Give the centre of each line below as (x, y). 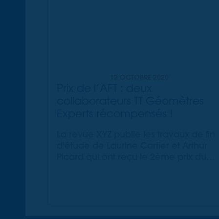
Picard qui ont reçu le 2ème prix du (132, 156)
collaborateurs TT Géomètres (131, 100)
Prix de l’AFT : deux (105, 88)
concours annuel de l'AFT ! (112, 168)
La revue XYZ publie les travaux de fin (136, 134)
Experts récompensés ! (115, 113)
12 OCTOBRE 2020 (139, 77)
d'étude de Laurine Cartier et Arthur (132, 145)
